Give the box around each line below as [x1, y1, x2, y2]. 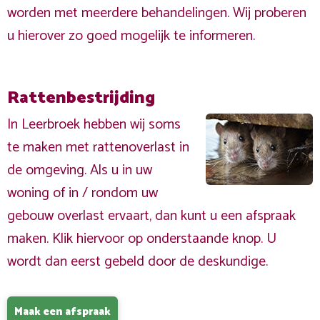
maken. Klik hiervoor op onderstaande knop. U [7, 227, 276, 251]
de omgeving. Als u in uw [7, 159, 152, 182]
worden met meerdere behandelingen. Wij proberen [7, 1, 306, 25]
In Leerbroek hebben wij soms [7, 113, 181, 136]
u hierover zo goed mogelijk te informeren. [7, 24, 255, 48]
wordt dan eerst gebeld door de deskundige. [7, 250, 268, 274]
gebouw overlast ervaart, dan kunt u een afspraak [7, 204, 296, 228]
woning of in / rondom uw [7, 181, 158, 205]
